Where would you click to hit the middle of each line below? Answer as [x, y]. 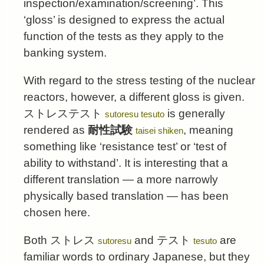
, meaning [208, 130]
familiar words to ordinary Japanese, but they [137, 256]
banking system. [65, 52]
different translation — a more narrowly [121, 179]
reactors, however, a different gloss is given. [134, 97]
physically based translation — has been [126, 196]
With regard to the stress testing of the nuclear [139, 80]
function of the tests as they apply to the [124, 36]
